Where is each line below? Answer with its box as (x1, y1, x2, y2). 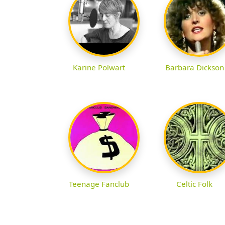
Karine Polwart (73, 62, 125, 73)
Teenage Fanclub (69, 179, 129, 189)
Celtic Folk (176, 179, 212, 189)
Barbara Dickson (165, 62, 224, 73)
